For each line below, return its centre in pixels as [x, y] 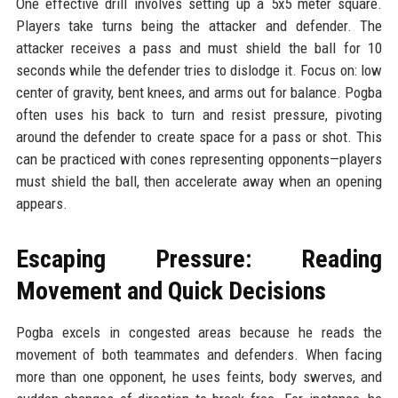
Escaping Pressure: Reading [199, 259]
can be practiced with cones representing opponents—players [199, 159]
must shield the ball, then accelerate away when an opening [199, 182]
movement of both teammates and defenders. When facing [199, 355]
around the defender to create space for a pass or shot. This [199, 137]
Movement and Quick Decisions [171, 291]
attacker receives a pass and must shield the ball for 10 [199, 48]
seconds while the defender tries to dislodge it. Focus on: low [199, 71]
